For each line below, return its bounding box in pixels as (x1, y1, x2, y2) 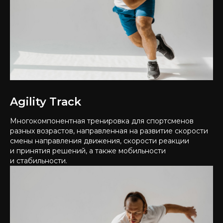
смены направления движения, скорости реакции (10, 136, 189, 145)
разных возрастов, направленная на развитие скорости (10, 126, 208, 135)
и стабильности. (10, 156, 67, 165)
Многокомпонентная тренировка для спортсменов (10, 116, 194, 125)
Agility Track (10, 95, 81, 109)
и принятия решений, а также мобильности (10, 146, 166, 155)
